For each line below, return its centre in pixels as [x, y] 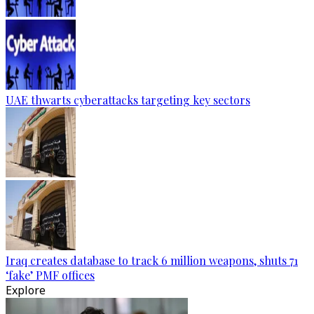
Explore [26, 290]
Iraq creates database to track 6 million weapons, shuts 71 [152, 260]
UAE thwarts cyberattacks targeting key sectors [128, 100]
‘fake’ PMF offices [50, 275]
